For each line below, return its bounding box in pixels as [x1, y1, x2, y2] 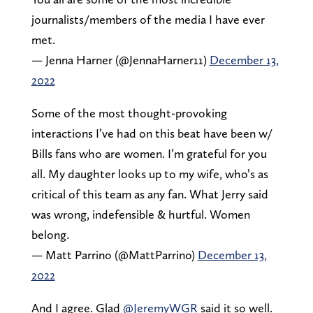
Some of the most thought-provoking [31, 105, 227, 120]
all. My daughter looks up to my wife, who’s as [31, 166, 268, 181]
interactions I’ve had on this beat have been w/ [31, 125, 272, 140]
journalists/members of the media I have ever [31, 11, 265, 27]
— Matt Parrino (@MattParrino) [31, 247, 198, 262]
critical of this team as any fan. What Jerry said [31, 186, 268, 201]
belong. [31, 226, 69, 242]
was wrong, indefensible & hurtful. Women [31, 206, 250, 221]
